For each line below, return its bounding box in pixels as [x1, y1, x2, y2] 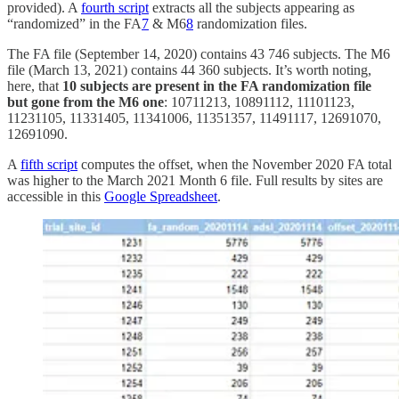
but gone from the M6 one [7, 94, 164, 110]
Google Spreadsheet [104, 189, 217, 205]
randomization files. [193, 16, 307, 32]
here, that [7, 78, 62, 94]
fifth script [20, 157, 77, 173]
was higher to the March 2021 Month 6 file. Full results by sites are [7, 173, 383, 189]
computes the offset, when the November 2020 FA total [77, 157, 392, 173]
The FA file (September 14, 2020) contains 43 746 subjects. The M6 [7, 46, 390, 62]
